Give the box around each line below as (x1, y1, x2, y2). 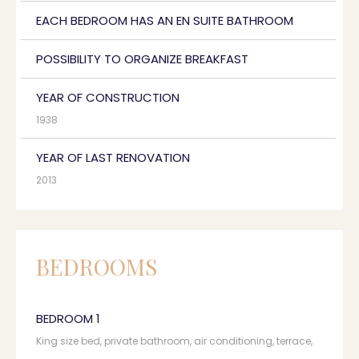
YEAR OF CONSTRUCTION (36, 89, 179, 106)
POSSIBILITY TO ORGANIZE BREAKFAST (36, 50, 248, 67)
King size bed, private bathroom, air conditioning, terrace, (36, 334, 313, 348)
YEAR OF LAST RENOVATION (36, 149, 190, 166)
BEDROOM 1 (36, 310, 100, 327)
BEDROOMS (36, 252, 157, 281)
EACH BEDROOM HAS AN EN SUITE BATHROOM (36, 12, 293, 29)
